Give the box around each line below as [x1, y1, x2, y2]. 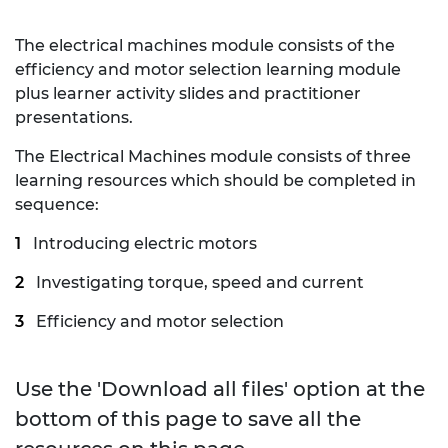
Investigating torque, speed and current [36, 272, 364, 292]
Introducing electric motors [33, 233, 257, 253]
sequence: [15, 194, 99, 214]
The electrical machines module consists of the [15, 35, 395, 55]
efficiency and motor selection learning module [15, 59, 401, 79]
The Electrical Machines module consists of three [15, 146, 411, 166]
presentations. [15, 107, 133, 127]
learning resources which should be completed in [15, 170, 416, 190]
